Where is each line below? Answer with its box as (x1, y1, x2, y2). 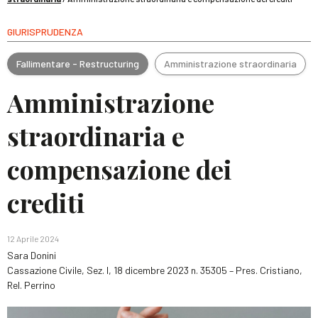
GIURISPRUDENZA (7, 26, 83, 38)
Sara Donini (7, 249, 58, 261)
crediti (7, 185, 85, 219)
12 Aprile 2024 (7, 234, 59, 243)
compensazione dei (7, 152, 232, 186)
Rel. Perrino (7, 279, 55, 291)
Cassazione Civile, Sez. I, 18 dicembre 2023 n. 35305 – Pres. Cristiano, (7, 264, 302, 276)
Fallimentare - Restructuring (16, 57, 139, 70)
